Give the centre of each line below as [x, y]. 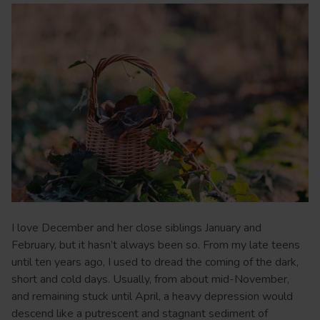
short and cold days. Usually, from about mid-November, [150, 280]
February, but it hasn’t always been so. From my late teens [156, 245]
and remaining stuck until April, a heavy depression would [152, 297]
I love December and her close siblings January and [136, 228]
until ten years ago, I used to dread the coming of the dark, [155, 262]
